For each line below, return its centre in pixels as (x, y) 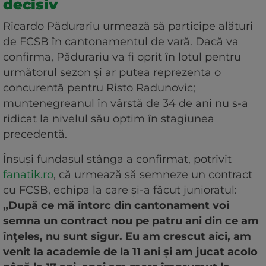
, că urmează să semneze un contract (153, 175)
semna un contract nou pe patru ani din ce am (131, 221)
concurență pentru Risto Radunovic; (99, 88)
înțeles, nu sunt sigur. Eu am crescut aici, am (127, 237)
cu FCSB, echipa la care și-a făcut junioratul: (120, 190)
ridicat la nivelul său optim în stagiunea (109, 119)
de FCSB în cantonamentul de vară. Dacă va (121, 42)
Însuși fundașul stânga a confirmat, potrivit (117, 159)
